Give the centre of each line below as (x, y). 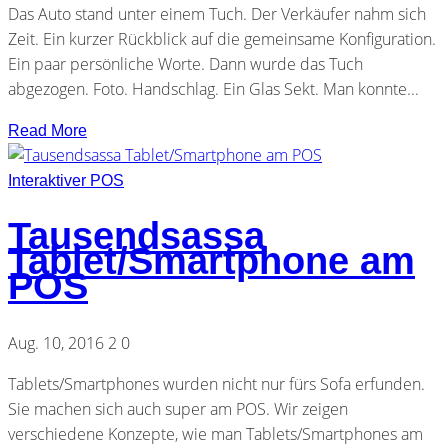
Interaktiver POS (66, 180)
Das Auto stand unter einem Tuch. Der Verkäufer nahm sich (217, 13)
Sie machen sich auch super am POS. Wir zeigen (178, 408)
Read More (47, 130)
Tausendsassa (136, 236)
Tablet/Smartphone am (211, 261)
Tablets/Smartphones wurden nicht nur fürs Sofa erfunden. (216, 383)
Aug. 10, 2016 (56, 342)
